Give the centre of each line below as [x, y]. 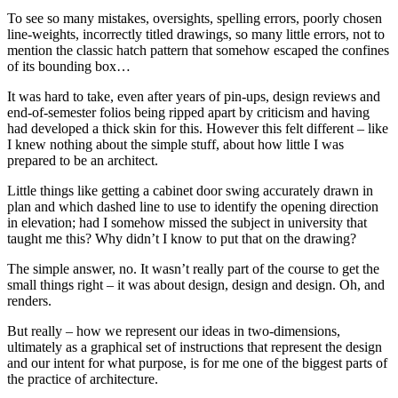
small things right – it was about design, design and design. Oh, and [196, 284]
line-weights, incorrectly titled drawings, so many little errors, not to [196, 34]
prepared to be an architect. [83, 160]
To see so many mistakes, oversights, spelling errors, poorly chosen [195, 18]
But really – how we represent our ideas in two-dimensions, [174, 330]
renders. [29, 300]
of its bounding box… [69, 66]
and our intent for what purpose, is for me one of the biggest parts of [197, 362]
